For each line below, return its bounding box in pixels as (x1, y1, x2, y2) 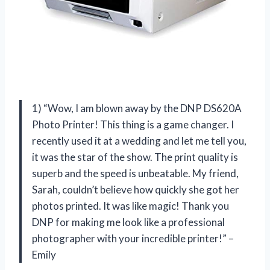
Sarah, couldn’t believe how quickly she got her (32, 183, 239, 196)
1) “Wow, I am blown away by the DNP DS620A (32, 101, 242, 115)
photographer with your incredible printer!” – (32, 231, 234, 245)
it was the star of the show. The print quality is (32, 150, 238, 163)
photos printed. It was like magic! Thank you (32, 199, 229, 212)
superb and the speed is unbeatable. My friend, (32, 166, 239, 180)
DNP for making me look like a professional (32, 215, 225, 228)
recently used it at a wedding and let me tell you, (32, 134, 246, 147)
